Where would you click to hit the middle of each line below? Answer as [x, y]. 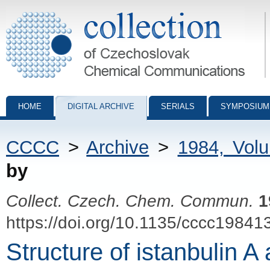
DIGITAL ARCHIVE [101, 106]
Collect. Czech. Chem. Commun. [130, 201]
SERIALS [178, 106]
